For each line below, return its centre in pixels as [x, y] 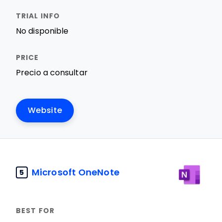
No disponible [42, 31]
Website [45, 110]
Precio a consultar [52, 73]
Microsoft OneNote [76, 172]
